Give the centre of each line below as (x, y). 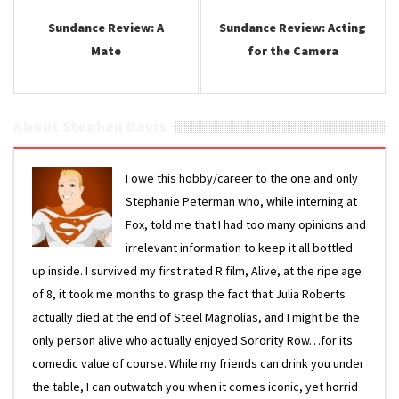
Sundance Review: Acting (293, 28)
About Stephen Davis (90, 126)
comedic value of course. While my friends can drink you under (198, 363)
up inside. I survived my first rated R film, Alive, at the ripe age (197, 271)
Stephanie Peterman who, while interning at (242, 201)
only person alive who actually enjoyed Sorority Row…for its (192, 340)
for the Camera (293, 51)
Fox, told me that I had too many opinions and (246, 224)
